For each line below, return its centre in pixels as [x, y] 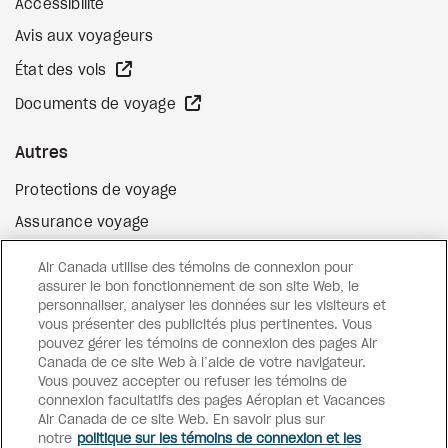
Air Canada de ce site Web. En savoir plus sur [182, 420]
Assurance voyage [82, 223]
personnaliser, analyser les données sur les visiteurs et [212, 306]
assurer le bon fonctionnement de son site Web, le [199, 287]
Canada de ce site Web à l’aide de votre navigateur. [202, 363]
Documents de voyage [97, 105]
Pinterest [320, 388]
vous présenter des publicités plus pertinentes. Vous [205, 325]
